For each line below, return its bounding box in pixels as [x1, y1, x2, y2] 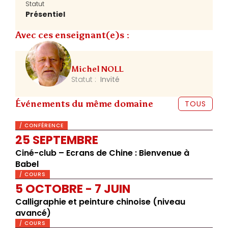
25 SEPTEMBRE [15, 132, 98, 148]
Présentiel [25, 9, 65, 19]
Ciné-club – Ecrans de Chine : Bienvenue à [15, 147, 189, 159]
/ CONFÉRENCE [19, 122, 64, 129]
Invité [98, 74, 120, 84]
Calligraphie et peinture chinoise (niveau [15, 196, 185, 208]
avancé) [15, 207, 51, 219]
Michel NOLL [71, 64, 123, 74]
